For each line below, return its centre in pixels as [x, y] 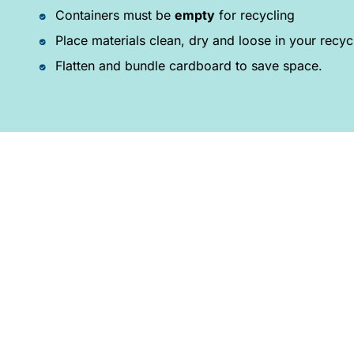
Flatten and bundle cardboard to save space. [188, 66]
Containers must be [115, 15]
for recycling [254, 15]
